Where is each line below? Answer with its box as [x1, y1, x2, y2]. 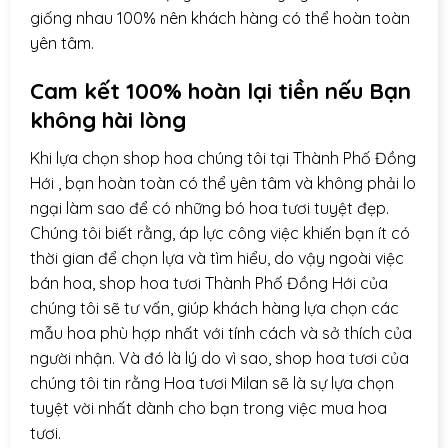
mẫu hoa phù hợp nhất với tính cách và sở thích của [30, 322, 412, 343]
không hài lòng [30, 105, 186, 134]
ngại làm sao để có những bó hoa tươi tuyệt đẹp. [30, 197, 389, 218]
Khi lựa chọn [30, 147, 123, 168]
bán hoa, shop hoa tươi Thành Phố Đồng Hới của [30, 272, 388, 293]
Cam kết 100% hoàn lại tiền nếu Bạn [30, 76, 411, 105]
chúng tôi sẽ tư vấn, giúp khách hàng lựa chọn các [30, 297, 399, 318]
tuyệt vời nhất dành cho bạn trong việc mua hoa [30, 397, 387, 418]
